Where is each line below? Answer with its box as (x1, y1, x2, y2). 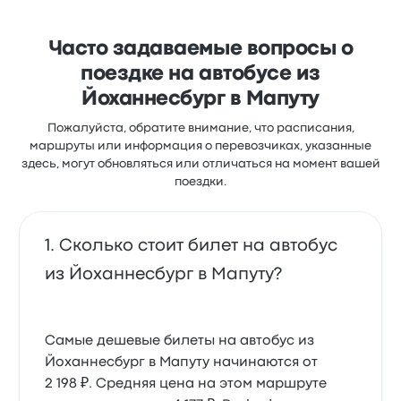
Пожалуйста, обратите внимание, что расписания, (47, 123, 354, 133)
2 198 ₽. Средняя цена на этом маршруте (45, 378, 328, 390)
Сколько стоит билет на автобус (59, 238, 338, 253)
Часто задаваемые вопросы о (47, 40, 354, 58)
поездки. (174, 176, 227, 187)
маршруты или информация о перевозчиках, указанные (30, 141, 371, 151)
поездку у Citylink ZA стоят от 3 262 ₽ (45, 19, 259, 30)
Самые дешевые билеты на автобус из (45, 335, 315, 347)
